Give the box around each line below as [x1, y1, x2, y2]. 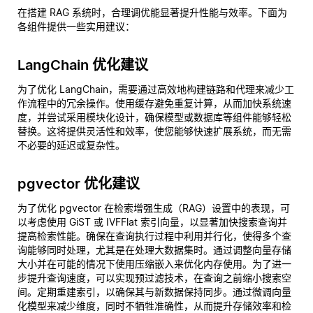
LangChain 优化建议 [17, 57, 148, 73]
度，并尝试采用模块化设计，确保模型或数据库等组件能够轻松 [17, 111, 291, 123]
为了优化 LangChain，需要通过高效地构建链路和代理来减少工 [17, 83, 294, 95]
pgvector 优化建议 [17, 175, 140, 192]
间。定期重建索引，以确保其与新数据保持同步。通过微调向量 [17, 286, 291, 298]
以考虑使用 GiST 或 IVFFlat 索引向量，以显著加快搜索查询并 [17, 216, 287, 228]
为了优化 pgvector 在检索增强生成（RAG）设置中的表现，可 [17, 202, 290, 214]
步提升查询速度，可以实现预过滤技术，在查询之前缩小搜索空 [17, 272, 291, 284]
